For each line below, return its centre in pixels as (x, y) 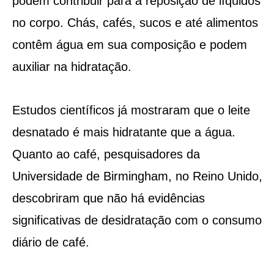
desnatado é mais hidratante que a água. (124, 132)
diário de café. (50, 242)
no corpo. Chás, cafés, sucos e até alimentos (135, 22)
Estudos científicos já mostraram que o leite (131, 110)
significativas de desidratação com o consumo (137, 220)
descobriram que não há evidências (108, 198)
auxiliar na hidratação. (72, 66)
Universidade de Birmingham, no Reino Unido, (137, 176)
